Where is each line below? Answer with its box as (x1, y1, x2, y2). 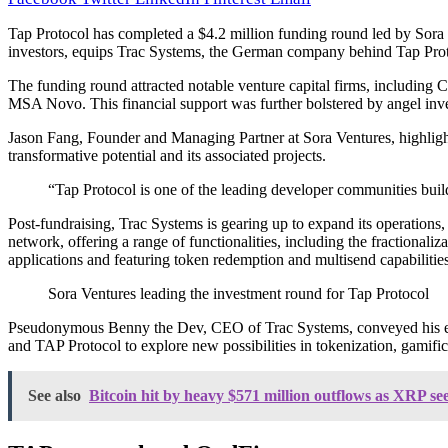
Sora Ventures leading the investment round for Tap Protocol (48, 284, 429, 302)
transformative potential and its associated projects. (8, 146, 326, 164)
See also (28, 386, 81, 404)
